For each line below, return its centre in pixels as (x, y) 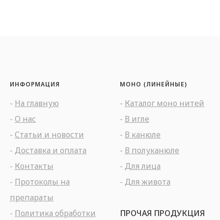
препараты (32, 197)
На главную (37, 103)
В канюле (143, 134)
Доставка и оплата (51, 150)
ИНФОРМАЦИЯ (35, 84)
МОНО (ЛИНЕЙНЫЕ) (153, 84)
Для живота (148, 181)
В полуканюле (152, 150)
